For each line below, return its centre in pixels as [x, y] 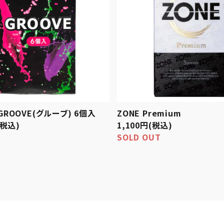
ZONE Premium [149, 113]
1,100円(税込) [145, 125]
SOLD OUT [139, 137]
